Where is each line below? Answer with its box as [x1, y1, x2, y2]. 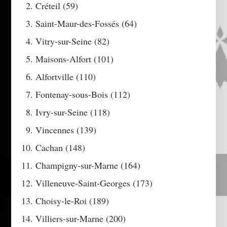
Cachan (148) [35, 141, 86, 154]
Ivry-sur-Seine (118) [35, 106, 110, 119]
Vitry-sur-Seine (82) [35, 35, 110, 48]
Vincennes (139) [35, 124, 97, 136]
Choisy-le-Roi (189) [35, 195, 109, 207]
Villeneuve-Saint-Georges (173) [35, 177, 153, 190]
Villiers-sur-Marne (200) [35, 212, 126, 225]
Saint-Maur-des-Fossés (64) [35, 17, 137, 30]
